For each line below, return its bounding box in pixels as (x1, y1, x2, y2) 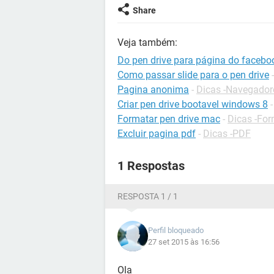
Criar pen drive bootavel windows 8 (117, 98, 268, 110)
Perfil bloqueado (148, 226, 204, 235)
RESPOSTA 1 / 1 (117, 191, 178, 201)
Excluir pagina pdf (117, 128, 196, 139)
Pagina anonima (117, 84, 189, 95)
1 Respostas (117, 158, 185, 173)
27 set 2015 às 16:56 (148, 237, 220, 246)
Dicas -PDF (203, 128, 251, 139)
